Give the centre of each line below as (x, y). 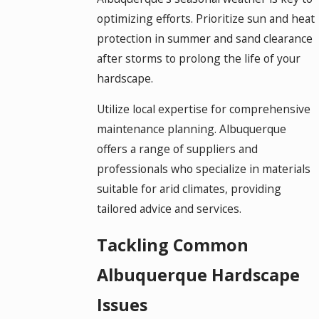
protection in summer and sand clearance (204, 38)
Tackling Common (172, 245)
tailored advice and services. (169, 209)
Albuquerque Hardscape (198, 275)
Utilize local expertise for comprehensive (203, 109)
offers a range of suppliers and (177, 149)
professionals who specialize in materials (203, 169)
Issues (122, 305)
